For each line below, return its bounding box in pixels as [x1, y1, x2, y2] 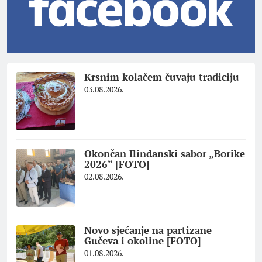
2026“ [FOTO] [84, 157, 150, 171]
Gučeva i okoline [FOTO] [84, 234, 201, 248]
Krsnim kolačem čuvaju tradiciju [84, 70, 242, 84]
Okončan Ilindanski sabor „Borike [84, 147, 245, 161]
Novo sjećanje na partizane [84, 223, 212, 237]
